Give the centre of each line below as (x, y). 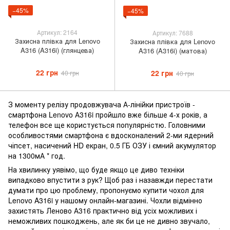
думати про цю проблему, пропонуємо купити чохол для (106, 190)
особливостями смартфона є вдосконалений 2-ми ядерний (111, 135)
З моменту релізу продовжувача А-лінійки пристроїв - (102, 104)
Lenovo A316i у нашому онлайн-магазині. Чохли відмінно (105, 200)
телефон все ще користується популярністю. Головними (107, 124)
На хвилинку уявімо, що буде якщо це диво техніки (96, 169)
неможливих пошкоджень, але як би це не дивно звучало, (109, 221)
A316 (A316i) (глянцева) (57, 50)
